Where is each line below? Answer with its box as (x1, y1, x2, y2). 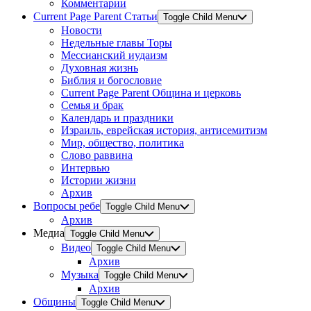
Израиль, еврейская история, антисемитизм (61, 124, 267, 136)
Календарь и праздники (61, 112, 174, 124)
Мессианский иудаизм (61, 49, 167, 61)
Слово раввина (61, 149, 133, 161)
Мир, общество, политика (61, 137, 184, 149)
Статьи (124, 10, 158, 22)
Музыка (61, 269, 99, 280)
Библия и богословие (61, 74, 162, 86)
